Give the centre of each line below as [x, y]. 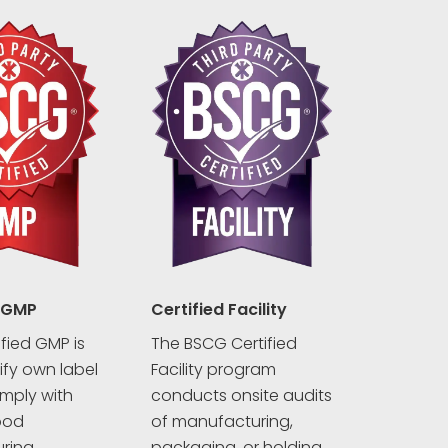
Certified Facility [218, 310]
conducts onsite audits [241, 396]
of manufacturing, [221, 422]
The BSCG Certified [223, 344]
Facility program [213, 370]
